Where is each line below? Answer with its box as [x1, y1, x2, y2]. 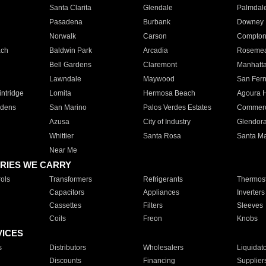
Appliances [142, 188, 179, 197]
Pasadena [49, 18, 83, 26]
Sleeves [236, 201, 263, 210]
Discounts [49, 256, 81, 265]
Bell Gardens [49, 61, 91, 69]
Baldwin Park [49, 46, 92, 55]
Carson [142, 32, 167, 40]
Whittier [49, 132, 74, 140]
